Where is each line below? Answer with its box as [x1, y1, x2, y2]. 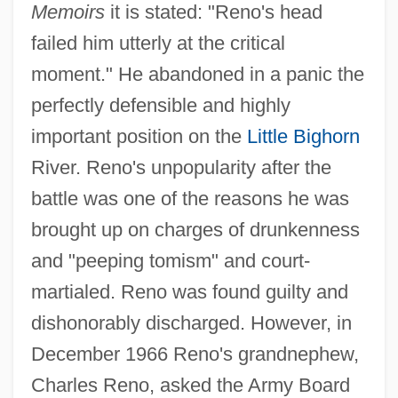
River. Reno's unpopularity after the [30, 155, 331, 179]
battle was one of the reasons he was [30, 187, 349, 210]
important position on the [30, 124, 247, 147]
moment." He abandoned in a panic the [30, 62, 364, 85]
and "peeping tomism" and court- [30, 249, 310, 272]
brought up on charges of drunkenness [30, 218, 360, 241]
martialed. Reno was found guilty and [30, 280, 348, 303]
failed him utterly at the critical [30, 31, 285, 54]
